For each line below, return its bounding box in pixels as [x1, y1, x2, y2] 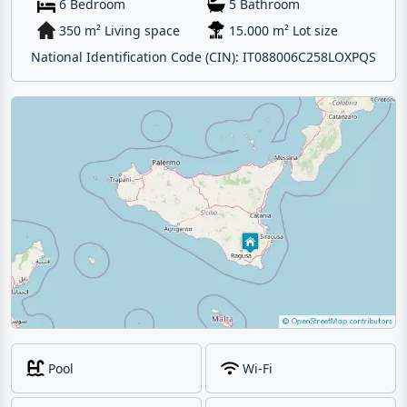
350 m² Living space [59, 22, 180, 40]
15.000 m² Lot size [229, 22, 338, 40]
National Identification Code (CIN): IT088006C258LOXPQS [31, 48, 376, 66]
